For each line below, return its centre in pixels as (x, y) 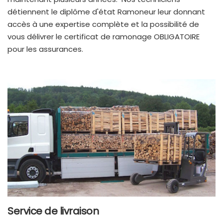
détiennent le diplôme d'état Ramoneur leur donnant (106, 12)
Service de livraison (53, 211)
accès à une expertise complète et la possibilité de (103, 24)
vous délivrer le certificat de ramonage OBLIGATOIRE (104, 37)
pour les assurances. (46, 49)
